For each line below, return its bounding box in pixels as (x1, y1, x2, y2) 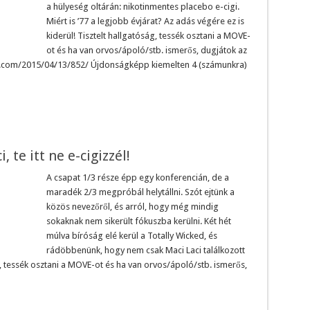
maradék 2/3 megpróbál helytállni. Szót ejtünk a (46, 186, 235, 197)
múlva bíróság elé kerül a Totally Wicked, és (46, 230, 217, 241)
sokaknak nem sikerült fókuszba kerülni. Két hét (46, 215, 231, 226)
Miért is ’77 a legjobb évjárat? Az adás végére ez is (46, 15, 244, 26)
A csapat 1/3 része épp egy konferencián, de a (46, 172, 229, 183)
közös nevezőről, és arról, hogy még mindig (46, 201, 219, 212)
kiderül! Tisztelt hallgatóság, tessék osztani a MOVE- (46, 30, 250, 41)
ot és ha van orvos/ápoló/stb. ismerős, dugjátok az (46, 44, 247, 55)
